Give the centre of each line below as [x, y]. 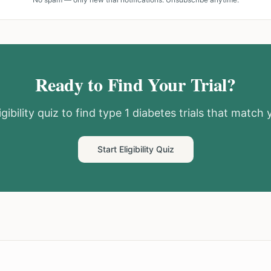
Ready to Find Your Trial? [135, 84]
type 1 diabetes [137, 113]
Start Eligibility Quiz [135, 149]
